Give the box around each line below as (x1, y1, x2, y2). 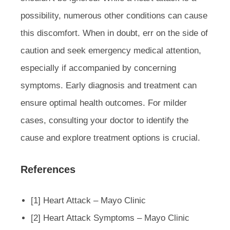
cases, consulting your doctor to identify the (21, 115, 188, 125)
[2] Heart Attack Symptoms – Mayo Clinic (31, 213, 189, 223)
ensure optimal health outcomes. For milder (21, 98, 187, 108)
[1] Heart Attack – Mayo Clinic (31, 195, 146, 205)
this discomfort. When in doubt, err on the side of (21, 28, 208, 38)
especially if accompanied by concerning (21, 63, 176, 73)
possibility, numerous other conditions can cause (21, 10, 207, 21)
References (21, 163, 75, 175)
